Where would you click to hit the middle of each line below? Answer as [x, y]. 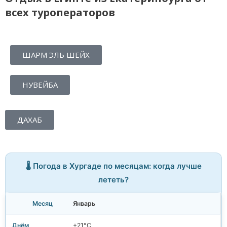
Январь [84, 204]
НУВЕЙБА [40, 85]
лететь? [113, 180]
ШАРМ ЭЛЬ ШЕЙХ [56, 55]
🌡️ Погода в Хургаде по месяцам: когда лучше [113, 166]
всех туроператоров [60, 13]
